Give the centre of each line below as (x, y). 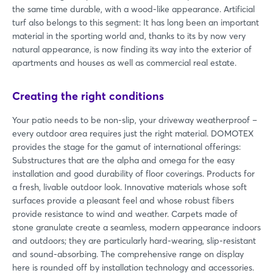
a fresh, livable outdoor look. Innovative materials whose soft (129, 187)
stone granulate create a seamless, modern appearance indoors (136, 227)
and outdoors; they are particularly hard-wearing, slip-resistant (134, 240)
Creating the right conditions (88, 96)
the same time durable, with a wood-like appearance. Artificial (133, 9)
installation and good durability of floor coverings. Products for (133, 173)
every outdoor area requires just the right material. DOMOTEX (133, 133)
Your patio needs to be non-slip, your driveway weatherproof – (135, 120)
